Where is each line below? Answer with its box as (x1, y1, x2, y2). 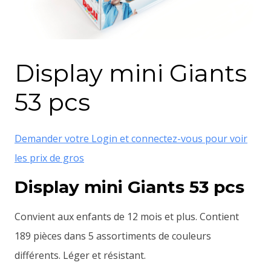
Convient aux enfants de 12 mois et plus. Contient (15, 209, 239, 223)
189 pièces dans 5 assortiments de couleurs (15, 229, 211, 243)
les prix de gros (15, 151, 84, 165)
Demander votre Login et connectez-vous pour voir (15, 131, 247, 145)
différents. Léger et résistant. (15, 248, 146, 262)
